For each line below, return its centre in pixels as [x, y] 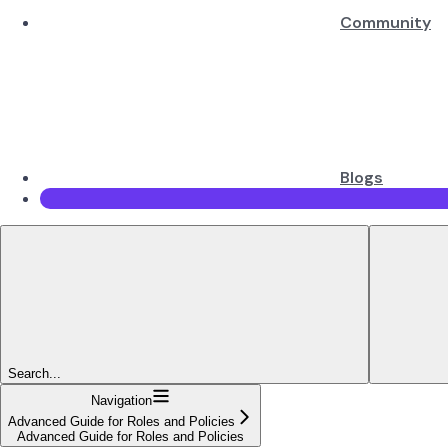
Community [385, 22]
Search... [34, 373]
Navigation [121, 400]
